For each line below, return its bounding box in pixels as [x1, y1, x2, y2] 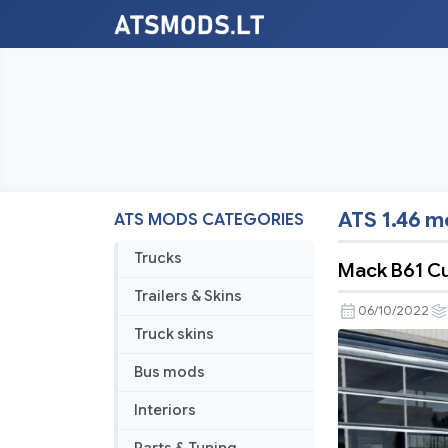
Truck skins [134, 325, 214, 344]
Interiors [134, 401, 196, 420]
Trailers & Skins [134, 287, 242, 306]
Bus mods [134, 363, 205, 382]
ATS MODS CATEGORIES [114, 210, 304, 231]
